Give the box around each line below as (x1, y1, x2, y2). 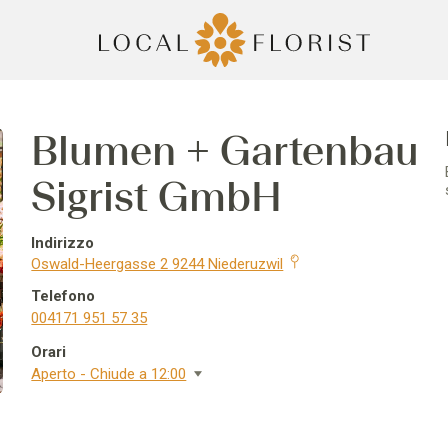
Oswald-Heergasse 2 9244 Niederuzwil (31, 255, 284, 273)
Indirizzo (31, 234, 95, 252)
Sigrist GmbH (31, 173, 283, 221)
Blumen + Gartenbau (31, 127, 420, 175)
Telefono (31, 287, 96, 305)
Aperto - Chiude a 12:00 (31, 365, 187, 383)
